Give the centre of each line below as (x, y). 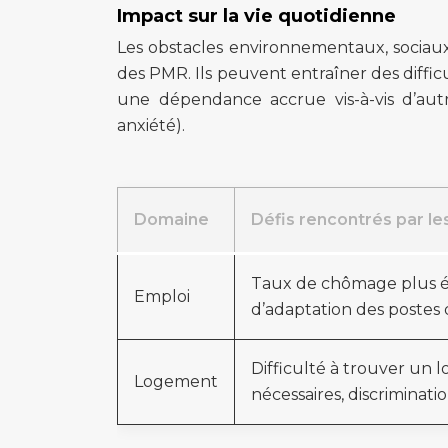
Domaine (171, 219)
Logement (176, 381)
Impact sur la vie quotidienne (256, 16)
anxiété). (151, 125)
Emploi (162, 296)
